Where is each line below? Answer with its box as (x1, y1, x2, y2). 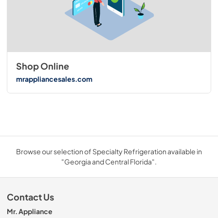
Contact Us (7, 192, 54, 203)
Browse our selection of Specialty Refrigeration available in (16, 147, 202, 156)
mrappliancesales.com (16, 74, 92, 83)
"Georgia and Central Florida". (61, 157, 157, 166)
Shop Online (16, 61, 69, 72)
